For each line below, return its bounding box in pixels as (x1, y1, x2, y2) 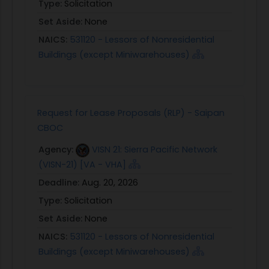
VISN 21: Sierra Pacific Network (92, 144, 217, 156)
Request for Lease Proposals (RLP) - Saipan (37, 107, 225, 119)
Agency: (38, 144, 76, 156)
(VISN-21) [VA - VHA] (38, 159, 126, 171)
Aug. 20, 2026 (82, 177, 138, 189)
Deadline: (38, 177, 82, 189)
